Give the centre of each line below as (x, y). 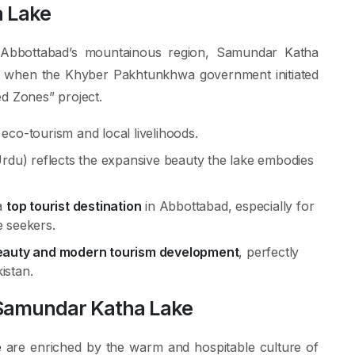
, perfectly (269, 252)
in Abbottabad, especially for (228, 206)
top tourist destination (74, 206)
